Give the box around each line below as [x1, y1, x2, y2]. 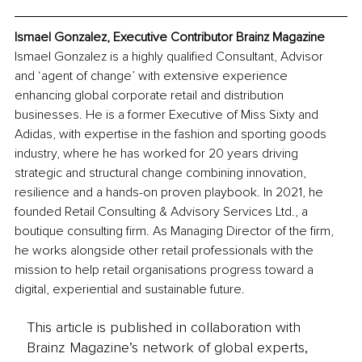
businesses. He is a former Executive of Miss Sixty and [15, 107, 322, 124]
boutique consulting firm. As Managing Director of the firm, [15, 223, 337, 240]
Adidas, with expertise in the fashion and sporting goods [15, 126, 330, 143]
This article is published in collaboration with [26, 318, 301, 336]
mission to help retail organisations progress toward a [15, 262, 317, 279]
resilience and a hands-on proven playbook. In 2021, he [15, 184, 326, 201]
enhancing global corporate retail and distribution [15, 87, 287, 104]
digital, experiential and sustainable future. [15, 281, 245, 298]
